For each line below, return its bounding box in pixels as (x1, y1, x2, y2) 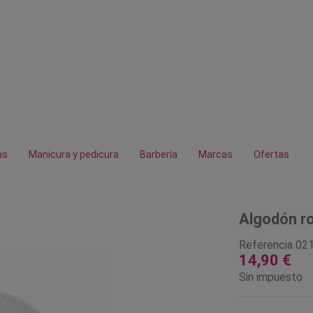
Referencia (238, 238, 293, 252)
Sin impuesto (238, 270, 303, 284)
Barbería (140, 149, 177, 160)
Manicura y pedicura (29, 149, 119, 160)
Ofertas (254, 149, 289, 160)
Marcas (198, 149, 233, 160)
